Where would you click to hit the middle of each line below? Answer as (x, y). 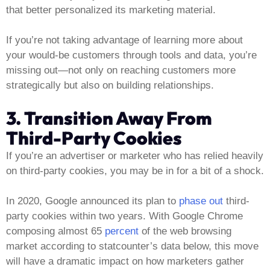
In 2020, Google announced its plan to (93, 201)
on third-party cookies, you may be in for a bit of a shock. (135, 171)
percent (120, 231)
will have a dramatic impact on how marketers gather (125, 262)
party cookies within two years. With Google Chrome (124, 216)
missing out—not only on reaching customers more (121, 71)
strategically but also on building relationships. (110, 86)
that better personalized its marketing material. (111, 10)
